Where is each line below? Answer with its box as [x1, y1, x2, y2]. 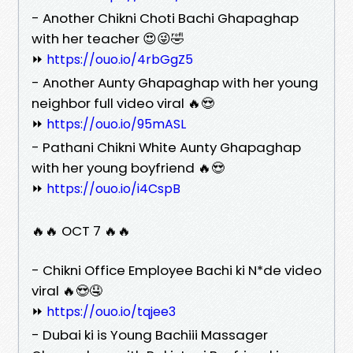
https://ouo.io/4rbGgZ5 [46, 50, 193, 69]
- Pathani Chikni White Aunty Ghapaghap [32, 137, 301, 157]
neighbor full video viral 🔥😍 [32, 93, 214, 113]
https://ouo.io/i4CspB [46, 179, 180, 198]
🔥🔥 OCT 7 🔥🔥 [32, 221, 131, 240]
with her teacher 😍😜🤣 [32, 28, 184, 48]
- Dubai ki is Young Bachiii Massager [32, 325, 268, 344]
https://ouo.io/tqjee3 [46, 302, 176, 321]
